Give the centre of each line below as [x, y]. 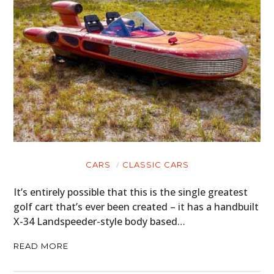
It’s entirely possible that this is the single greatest [131, 192]
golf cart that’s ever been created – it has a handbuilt [136, 207]
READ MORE [41, 246]
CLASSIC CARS [155, 165]
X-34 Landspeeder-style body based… [100, 221]
